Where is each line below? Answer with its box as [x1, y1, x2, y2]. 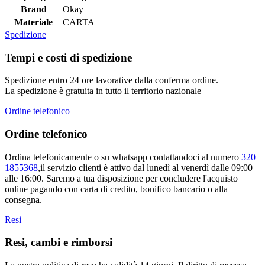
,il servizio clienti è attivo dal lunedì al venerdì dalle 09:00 [38, 162, 253, 173]
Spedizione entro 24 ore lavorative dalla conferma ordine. [5, 75, 218, 86]
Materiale [14, 17, 53, 27]
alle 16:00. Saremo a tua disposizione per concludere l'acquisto [5, 173, 238, 183]
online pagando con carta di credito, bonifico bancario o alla [5, 183, 228, 194]
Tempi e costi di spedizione [5, 51, 132, 64]
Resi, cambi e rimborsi [5, 236, 112, 249]
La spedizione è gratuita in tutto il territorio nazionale [5, 86, 201, 96]
